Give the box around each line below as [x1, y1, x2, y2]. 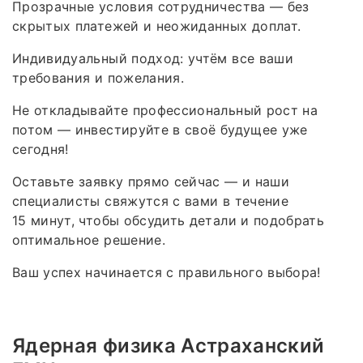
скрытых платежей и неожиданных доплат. [12, 17, 301, 34]
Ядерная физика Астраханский [12, 333, 325, 357]
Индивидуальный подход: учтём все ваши [12, 49, 293, 66]
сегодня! [12, 140, 69, 157]
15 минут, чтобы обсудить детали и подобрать [12, 211, 325, 228]
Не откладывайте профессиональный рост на [12, 101, 318, 118]
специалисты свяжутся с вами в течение [12, 192, 288, 209]
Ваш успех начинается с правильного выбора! [12, 263, 321, 280]
